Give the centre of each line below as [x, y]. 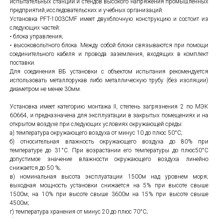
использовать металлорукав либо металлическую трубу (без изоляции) [109, 80]
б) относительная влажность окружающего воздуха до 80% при [109, 142]
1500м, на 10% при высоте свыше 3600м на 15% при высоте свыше [109, 194]
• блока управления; [36, 36]
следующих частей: [35, 28]
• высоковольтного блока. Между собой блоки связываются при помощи [109, 45]
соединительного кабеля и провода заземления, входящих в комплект [109, 54]
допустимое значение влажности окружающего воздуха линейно [109, 159]
